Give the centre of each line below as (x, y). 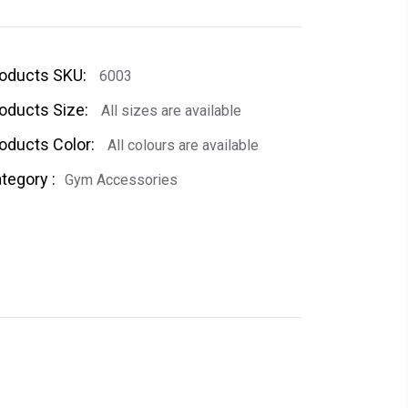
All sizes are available (169, 111)
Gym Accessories (121, 180)
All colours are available (181, 145)
